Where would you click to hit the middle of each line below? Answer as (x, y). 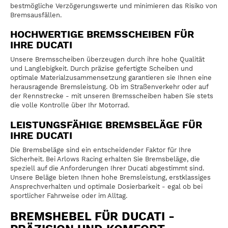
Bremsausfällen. (36, 15)
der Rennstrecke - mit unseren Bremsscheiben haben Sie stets (112, 96)
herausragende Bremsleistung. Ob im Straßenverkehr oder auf (109, 87)
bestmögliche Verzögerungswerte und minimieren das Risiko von (114, 6)
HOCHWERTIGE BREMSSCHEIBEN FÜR (102, 35)
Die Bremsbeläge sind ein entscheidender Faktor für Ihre (101, 150)
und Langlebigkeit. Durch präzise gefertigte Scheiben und (102, 69)
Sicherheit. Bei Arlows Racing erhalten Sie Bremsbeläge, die (105, 159)
